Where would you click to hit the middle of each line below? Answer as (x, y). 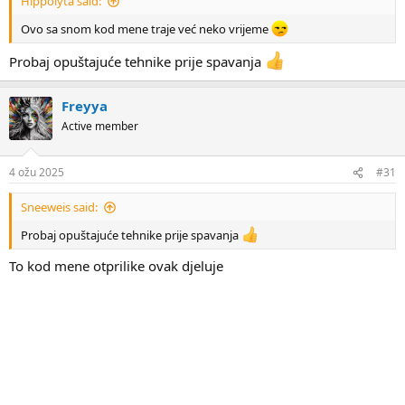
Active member (100, 126)
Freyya (85, 105)
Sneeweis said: (59, 207)
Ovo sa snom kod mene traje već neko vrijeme (146, 29)
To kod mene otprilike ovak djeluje (116, 265)
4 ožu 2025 (37, 173)
